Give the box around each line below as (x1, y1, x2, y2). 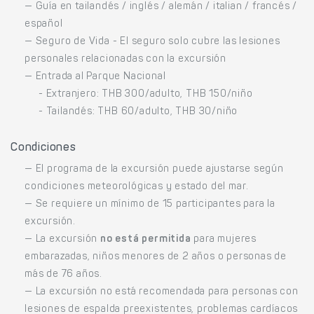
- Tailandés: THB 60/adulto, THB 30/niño (39, 107, 238, 118)
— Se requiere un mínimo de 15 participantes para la (25, 200, 275, 210)
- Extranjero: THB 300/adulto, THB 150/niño (39, 90, 253, 100)
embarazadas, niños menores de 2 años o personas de (25, 252, 287, 263)
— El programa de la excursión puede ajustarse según (25, 165, 284, 175)
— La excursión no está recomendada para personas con (25, 287, 299, 298)
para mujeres (191, 235, 257, 245)
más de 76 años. (25, 270, 103, 280)
